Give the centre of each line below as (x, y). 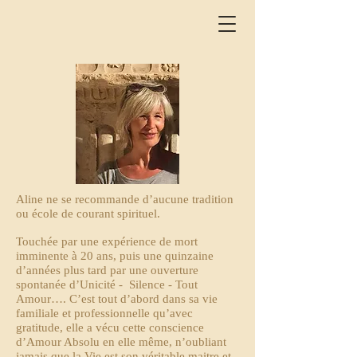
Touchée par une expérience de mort (107, 241)
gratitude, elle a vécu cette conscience (110, 328)
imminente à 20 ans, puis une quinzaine (115, 256)
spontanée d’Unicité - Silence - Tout (107, 284)
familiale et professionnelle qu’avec (104, 313)
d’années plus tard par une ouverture (107, 270)
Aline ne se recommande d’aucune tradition (125, 199)
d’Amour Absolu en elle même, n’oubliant (121, 342)
